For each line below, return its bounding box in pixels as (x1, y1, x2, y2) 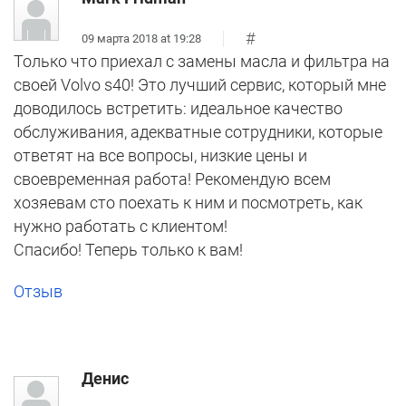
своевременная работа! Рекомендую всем (14, 169, 331, 189)
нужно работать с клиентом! (14, 217, 227, 237)
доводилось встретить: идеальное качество (14, 99, 343, 119)
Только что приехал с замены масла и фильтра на (14, 52, 390, 72)
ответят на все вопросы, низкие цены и (14, 146, 307, 166)
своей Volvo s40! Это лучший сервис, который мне (14, 75, 386, 95)
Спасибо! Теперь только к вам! (14, 240, 243, 260)
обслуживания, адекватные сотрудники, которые (14, 122, 382, 142)
